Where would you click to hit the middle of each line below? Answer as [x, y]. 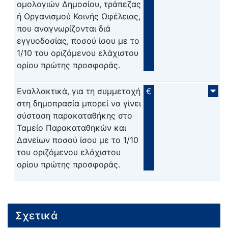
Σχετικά [37, 215]
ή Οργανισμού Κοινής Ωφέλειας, [78, 17]
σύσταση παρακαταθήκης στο [74, 116]
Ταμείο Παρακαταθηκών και [71, 128]
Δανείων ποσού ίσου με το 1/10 [77, 140]
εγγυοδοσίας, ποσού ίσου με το [78, 41]
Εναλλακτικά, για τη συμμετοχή [78, 91]
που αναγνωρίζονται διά [63, 29]
